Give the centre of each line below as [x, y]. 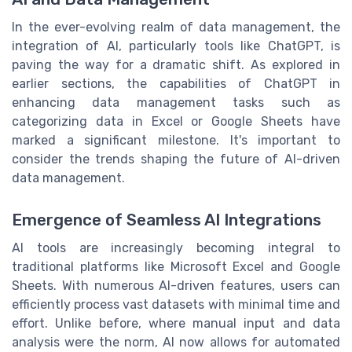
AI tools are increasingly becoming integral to [176, 248]
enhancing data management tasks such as [176, 103]
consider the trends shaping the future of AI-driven [176, 159]
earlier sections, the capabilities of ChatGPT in [176, 84]
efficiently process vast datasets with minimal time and [176, 305]
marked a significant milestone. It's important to [176, 141]
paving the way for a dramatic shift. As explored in [176, 65]
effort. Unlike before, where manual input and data [176, 324]
